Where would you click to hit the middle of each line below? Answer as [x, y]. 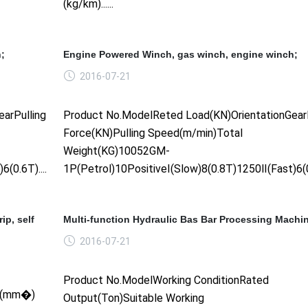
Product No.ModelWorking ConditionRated [166, 280]
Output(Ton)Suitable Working [133, 298]
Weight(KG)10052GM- [116, 151]
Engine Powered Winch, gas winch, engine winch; [180, 54]
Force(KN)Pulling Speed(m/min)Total [153, 133]
